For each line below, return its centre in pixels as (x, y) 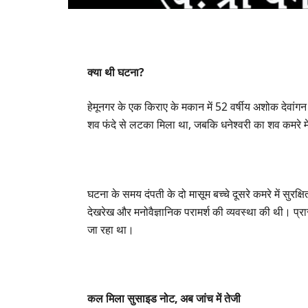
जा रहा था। (111, 229)
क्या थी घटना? (116, 73)
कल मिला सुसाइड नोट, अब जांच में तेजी (164, 298)
